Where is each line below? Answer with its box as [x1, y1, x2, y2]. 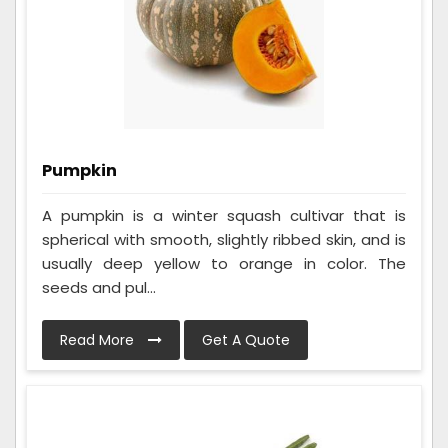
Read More [60, 329, 138, 350]
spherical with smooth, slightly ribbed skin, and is [42, 228, 406, 250]
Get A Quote [202, 329, 290, 350]
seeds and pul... [42, 276, 156, 298]
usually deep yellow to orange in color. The [42, 252, 406, 274]
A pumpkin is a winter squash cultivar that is [42, 204, 406, 226]
